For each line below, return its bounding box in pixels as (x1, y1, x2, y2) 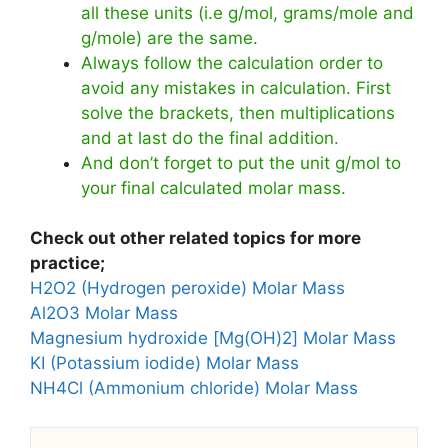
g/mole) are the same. (81, 27, 263, 48)
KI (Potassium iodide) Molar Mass (30, 353, 299, 374)
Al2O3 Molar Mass (30, 303, 178, 324)
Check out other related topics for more (30, 228, 361, 249)
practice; (30, 253, 105, 274)
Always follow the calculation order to (81, 52, 383, 73)
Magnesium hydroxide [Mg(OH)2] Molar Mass (30, 328, 396, 349)
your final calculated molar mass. (81, 177, 346, 198)
